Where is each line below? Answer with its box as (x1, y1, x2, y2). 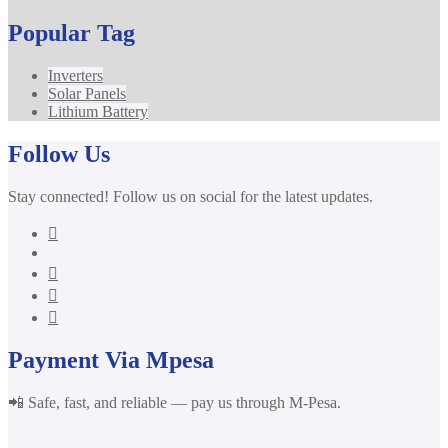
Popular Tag (8, 19, 135, 46)
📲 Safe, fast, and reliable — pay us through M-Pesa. (8, 394, 341, 412)
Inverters (48, 66, 103, 84)
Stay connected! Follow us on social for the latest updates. (8, 187, 373, 205)
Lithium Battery (48, 102, 148, 120)
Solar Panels (48, 84, 126, 102)
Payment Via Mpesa (8, 347, 214, 374)
